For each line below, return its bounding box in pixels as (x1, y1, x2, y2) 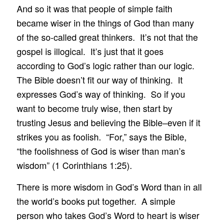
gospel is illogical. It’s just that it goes (16, 44, 164, 57)
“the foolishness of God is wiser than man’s (16, 144, 185, 157)
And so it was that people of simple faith (16, 1, 172, 15)
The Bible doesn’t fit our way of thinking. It (16, 73, 183, 86)
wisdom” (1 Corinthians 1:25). (16, 158, 132, 171)
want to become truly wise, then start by (16, 101, 172, 114)
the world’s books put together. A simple (16, 194, 175, 207)
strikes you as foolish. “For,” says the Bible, (16, 130, 187, 143)
